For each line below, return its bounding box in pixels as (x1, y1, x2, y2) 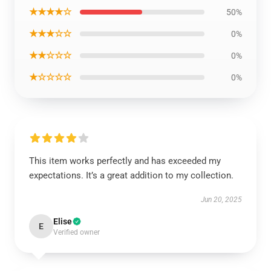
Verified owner (53, 228, 100, 237)
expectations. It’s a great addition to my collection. (29, 170, 233, 181)
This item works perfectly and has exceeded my (29, 155, 221, 167)
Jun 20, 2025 (201, 195, 242, 204)
